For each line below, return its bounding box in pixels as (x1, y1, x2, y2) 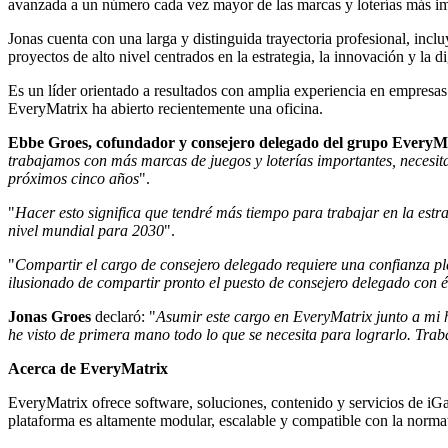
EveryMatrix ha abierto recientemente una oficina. (8, 99, 323, 117)
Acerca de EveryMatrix (8, 359, 172, 377)
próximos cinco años (8, 169, 139, 187)
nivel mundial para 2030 (8, 221, 164, 239)
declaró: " (91, 307, 156, 325)
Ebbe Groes (8, 133, 88, 151)
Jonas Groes (8, 307, 91, 325)
